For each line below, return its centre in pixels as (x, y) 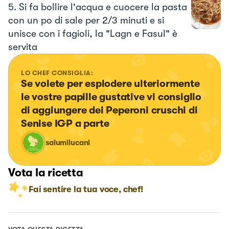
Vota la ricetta (46, 173)
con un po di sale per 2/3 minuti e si (86, 21)
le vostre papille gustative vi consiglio (112, 97)
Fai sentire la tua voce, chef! (86, 190)
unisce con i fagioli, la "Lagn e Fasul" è (93, 34)
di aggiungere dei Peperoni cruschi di (111, 110)
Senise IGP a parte (65, 124)
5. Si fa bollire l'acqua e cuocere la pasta (98, 7)
